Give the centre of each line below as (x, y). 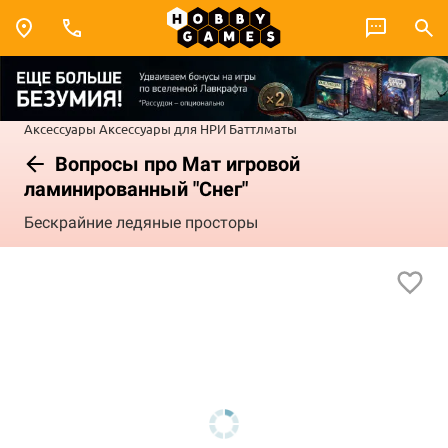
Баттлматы (263, 128)
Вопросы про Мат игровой (175, 163)
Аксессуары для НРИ (162, 128)
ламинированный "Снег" (136, 188)
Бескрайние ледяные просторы (141, 223)
